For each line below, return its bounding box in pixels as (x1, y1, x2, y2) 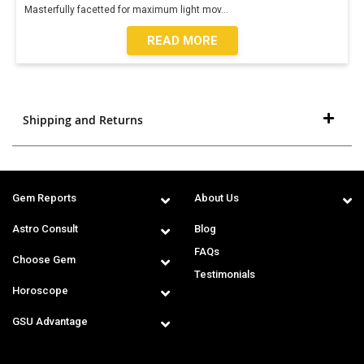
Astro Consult (12, 223, 78, 235)
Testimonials (194, 268, 255, 280)
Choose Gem (12, 253, 76, 266)
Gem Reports (12, 192, 76, 204)
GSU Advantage (12, 315, 88, 327)
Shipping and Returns (22, 112, 143, 128)
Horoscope (12, 284, 68, 297)
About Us (194, 192, 239, 204)
